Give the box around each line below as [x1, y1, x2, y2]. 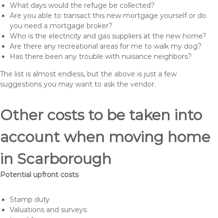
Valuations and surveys [10, 205, 87, 214]
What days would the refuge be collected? [10, 1, 155, 10]
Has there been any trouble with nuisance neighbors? [10, 52, 192, 61]
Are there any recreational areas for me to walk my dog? [10, 42, 201, 51]
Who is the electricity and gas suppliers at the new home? [10, 32, 206, 40]
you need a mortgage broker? [10, 21, 112, 30]
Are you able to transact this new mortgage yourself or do [10, 11, 206, 20]
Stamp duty [10, 195, 50, 204]
